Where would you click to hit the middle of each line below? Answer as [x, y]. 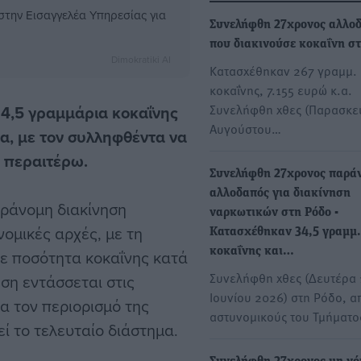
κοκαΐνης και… [252, 252]
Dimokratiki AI [141, 60]
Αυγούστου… [245, 129]
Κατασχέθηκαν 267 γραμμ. [283, 71]
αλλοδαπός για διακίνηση [280, 194]
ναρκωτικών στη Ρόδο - [274, 213]
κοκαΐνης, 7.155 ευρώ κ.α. [281, 90]
